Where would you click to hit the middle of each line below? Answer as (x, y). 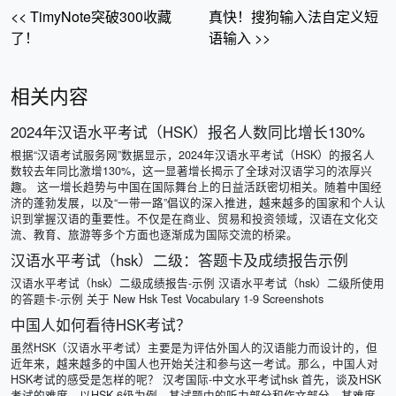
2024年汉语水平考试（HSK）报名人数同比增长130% (188, 131)
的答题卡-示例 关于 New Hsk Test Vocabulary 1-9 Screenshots (167, 298)
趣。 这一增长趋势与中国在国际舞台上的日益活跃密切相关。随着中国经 (196, 186)
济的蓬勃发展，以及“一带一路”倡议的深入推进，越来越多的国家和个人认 (198, 202)
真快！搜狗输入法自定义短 (293, 16)
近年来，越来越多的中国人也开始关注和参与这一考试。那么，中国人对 (194, 363)
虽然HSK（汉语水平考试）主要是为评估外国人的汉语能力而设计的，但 (194, 347)
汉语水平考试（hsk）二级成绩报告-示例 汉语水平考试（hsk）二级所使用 (198, 282)
